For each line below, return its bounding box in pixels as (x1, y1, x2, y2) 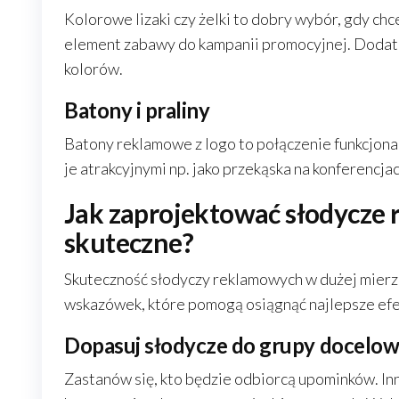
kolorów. (64, 59, 123, 78)
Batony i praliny (64, 97, 210, 123)
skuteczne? (64, 226, 193, 258)
